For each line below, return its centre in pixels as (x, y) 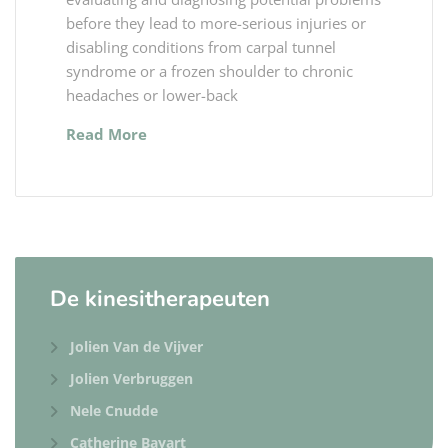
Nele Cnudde (114, 410)
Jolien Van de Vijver (136, 346)
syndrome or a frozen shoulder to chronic (209, 70)
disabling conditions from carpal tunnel (201, 46)
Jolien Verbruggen (131, 378)
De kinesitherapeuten (160, 298)
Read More (106, 133)
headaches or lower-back (152, 94)
